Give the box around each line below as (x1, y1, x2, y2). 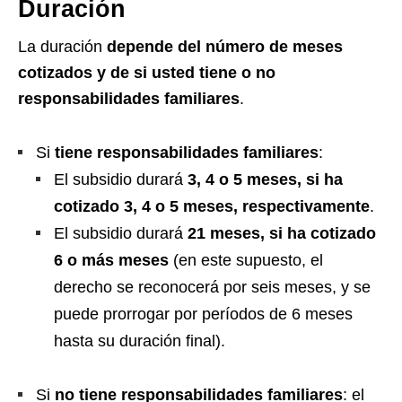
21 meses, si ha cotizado (188, 224, 376, 243)
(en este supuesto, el (169, 251, 323, 270)
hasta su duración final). (54, 332, 225, 351)
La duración (18, 38, 107, 57)
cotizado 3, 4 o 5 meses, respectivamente (54, 197, 370, 216)
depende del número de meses (107, 38, 343, 57)
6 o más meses (54, 251, 169, 270)
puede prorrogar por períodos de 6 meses (54, 305, 353, 324)
